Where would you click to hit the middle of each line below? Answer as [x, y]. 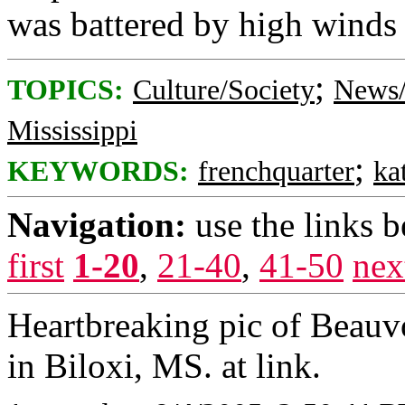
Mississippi [72, 131]
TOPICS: [66, 90]
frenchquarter [276, 171]
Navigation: [97, 225]
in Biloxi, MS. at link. [164, 366]
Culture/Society [224, 90]
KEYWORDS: [98, 171]
